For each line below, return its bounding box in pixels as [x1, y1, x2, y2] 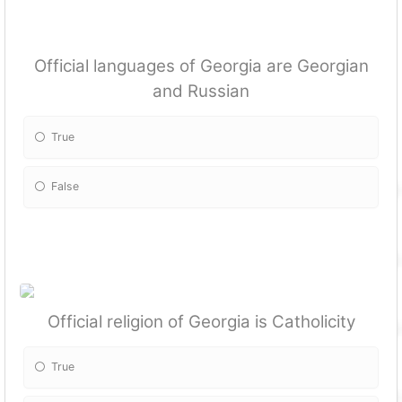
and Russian [153, 81, 249, 102]
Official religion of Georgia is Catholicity [47, 310, 355, 332]
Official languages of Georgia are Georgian [33, 56, 369, 77]
